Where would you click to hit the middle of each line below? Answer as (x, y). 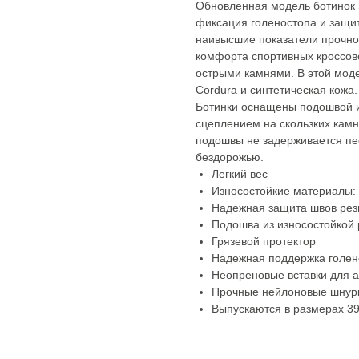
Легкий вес (240, 174)
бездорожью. (230, 157)
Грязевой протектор (264, 241)
